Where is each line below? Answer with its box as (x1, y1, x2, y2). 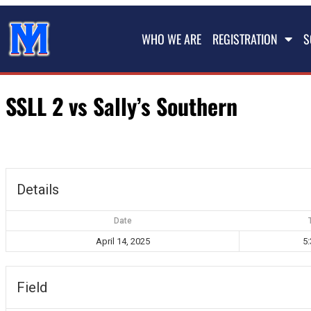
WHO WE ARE (142, 30, 201, 48)
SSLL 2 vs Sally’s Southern (6, 90, 237, 123)
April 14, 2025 (95, 235, 150, 246)
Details (17, 180, 59, 198)
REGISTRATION (212, 30, 278, 48)
